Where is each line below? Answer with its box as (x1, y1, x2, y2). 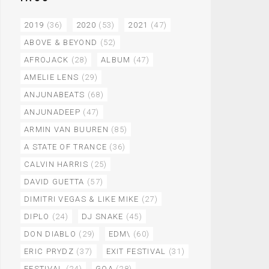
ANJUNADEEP (24, 107, 81, 116)
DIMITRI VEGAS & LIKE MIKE (24, 195, 139, 204)
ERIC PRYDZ (24, 247, 74, 256)
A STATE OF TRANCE (24, 142, 107, 151)
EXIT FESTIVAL (106, 247, 166, 256)
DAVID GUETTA (24, 177, 85, 186)
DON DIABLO (24, 229, 77, 238)
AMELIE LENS (24, 73, 79, 82)
